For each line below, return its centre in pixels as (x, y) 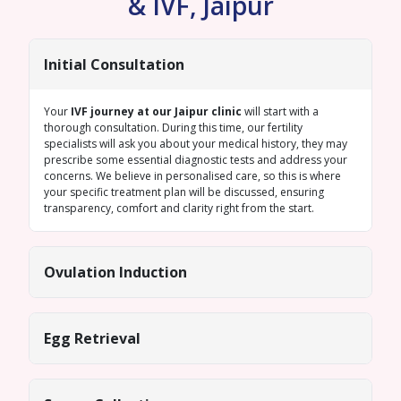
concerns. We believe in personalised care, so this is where (192, 176)
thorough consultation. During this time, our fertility (173, 128)
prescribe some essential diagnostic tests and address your (196, 160)
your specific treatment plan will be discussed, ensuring (184, 192)
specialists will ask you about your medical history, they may (196, 144)
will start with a (280, 111)
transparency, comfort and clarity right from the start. (179, 208)
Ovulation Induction (115, 272)
